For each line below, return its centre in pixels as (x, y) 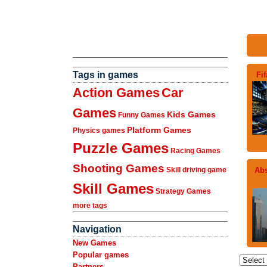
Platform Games (159, 130)
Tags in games (105, 75)
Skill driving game (196, 170)
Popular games (101, 255)
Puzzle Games (121, 148)
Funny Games (142, 115)
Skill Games (113, 189)
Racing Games (195, 151)
